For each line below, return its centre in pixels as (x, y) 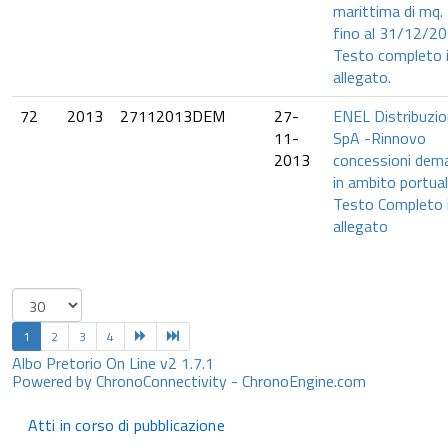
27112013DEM (172, 116)
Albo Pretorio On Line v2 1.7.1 (113, 363)
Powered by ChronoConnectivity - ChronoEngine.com (189, 381)
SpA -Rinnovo (379, 138)
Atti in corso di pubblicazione (126, 425)
